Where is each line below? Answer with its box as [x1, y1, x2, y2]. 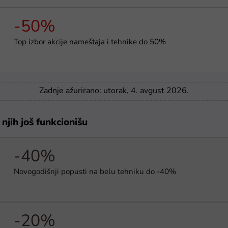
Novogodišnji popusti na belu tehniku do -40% [13, 168, 176, 176]
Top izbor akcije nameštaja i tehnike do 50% [13, 39, 166, 47]
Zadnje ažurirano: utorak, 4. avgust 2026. [39, 87, 189, 96]
